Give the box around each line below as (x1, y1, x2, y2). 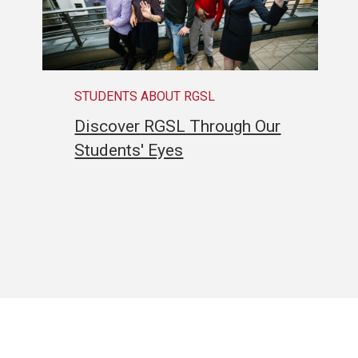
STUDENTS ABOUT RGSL (74, 88, 216, 104)
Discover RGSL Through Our (74, 116, 281, 136)
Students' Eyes (74, 140, 184, 160)
